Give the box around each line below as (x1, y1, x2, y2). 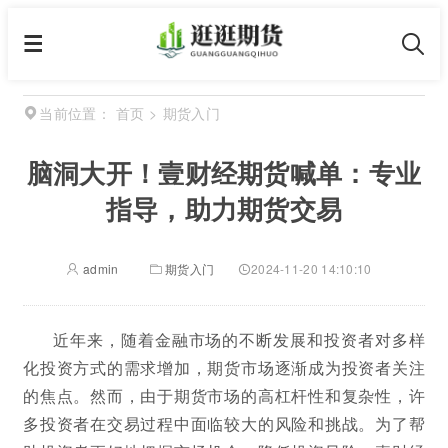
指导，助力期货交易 (105, 190, 343, 227)
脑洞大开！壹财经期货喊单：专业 (26, 154, 422, 191)
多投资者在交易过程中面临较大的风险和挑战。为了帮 (23, 412, 425, 435)
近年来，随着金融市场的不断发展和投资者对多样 (53, 328, 425, 351)
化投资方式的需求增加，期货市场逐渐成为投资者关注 (23, 356, 425, 379)
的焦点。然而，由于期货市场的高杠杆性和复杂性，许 (23, 384, 425, 407)
